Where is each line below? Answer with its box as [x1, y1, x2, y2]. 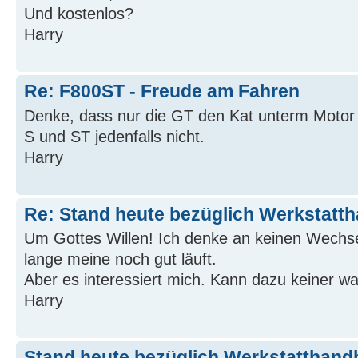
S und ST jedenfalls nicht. [24, 127, 205, 145]
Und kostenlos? [24, 5, 133, 22]
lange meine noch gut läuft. [24, 250, 217, 268]
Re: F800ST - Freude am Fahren [24, 81, 300, 101]
